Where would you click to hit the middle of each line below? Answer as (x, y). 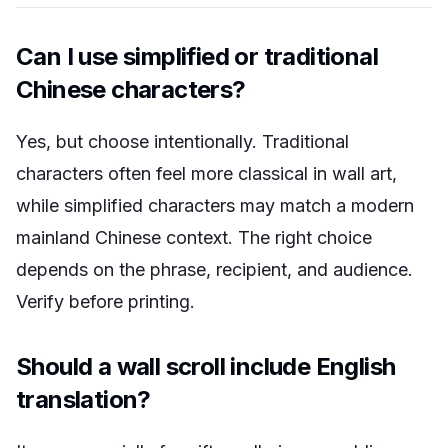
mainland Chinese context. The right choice (194, 237)
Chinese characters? (131, 89)
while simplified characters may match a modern (215, 205)
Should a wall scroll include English (206, 366)
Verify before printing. (105, 301)
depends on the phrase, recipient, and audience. (214, 269)
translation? (83, 399)
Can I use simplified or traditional (197, 56)
